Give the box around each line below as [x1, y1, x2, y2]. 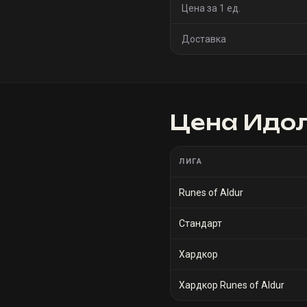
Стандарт [179, 218, 222, 229]
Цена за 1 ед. [182, 3, 241, 14]
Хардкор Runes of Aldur [179, 280, 284, 291]
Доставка [182, 34, 226, 45]
